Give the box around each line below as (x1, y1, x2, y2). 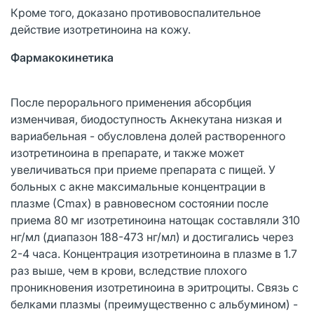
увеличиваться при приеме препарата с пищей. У (11, 162, 275, 177)
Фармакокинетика (11, 50, 114, 64)
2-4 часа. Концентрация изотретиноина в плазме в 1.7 (11, 246, 297, 261)
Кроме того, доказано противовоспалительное (11, 5, 261, 20)
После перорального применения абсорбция (11, 95, 252, 109)
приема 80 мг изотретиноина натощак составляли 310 (11, 212, 300, 227)
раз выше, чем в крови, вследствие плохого (11, 263, 247, 278)
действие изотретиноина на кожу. (11, 22, 191, 36)
